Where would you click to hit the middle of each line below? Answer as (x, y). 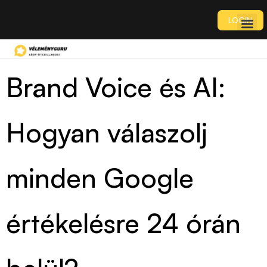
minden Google (100, 178)
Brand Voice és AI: (116, 87)
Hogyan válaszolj (107, 133)
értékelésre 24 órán (123, 223)
